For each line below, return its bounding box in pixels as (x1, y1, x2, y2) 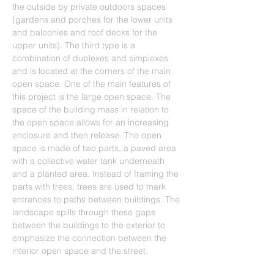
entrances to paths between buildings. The (12, 194, 182, 205)
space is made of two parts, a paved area (12, 143, 179, 154)
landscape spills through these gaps (12, 207, 158, 218)
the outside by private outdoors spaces (12, 1, 168, 12)
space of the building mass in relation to (12, 104, 171, 115)
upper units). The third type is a (12, 40, 138, 51)
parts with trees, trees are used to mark (12, 181, 168, 192)
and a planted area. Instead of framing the (12, 168, 181, 179)
